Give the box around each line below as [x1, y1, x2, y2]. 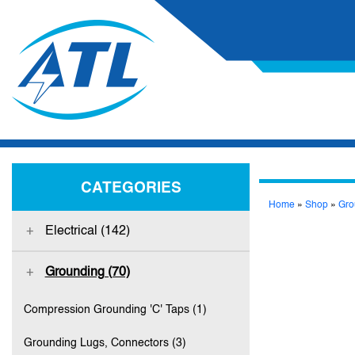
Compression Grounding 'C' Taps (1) [24, 302, 207, 315]
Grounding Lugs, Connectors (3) [24, 335, 186, 349]
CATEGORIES [80, 178, 181, 196]
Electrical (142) [44, 223, 130, 238]
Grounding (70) [44, 264, 130, 279]
